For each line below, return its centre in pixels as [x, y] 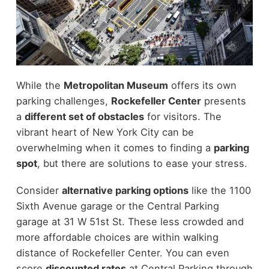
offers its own [202, 86]
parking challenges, [63, 101]
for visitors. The [183, 117]
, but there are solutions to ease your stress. [142, 164]
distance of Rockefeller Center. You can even [122, 252]
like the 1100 [219, 190]
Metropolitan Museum [116, 86]
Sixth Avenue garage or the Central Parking [117, 206]
